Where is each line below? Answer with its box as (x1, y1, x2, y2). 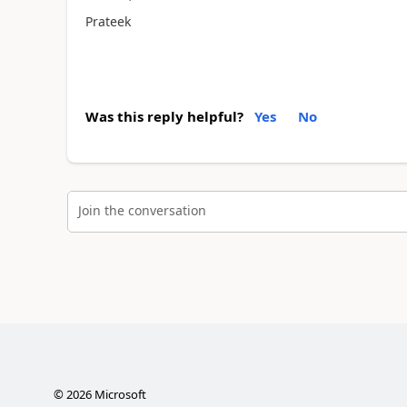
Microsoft (91, 386, 146, 402)
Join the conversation (77, 202, 206, 219)
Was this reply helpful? (84, 106, 243, 125)
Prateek (84, 13, 131, 30)
